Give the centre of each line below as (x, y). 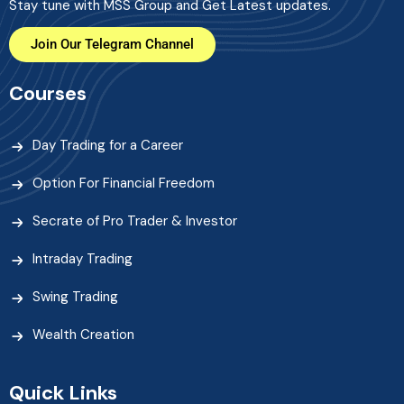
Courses (48, 93)
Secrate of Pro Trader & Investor (135, 220)
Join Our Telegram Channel (112, 44)
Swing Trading (75, 296)
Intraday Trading (83, 258)
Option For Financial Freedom (124, 183)
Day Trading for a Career (108, 145)
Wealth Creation (83, 334)
